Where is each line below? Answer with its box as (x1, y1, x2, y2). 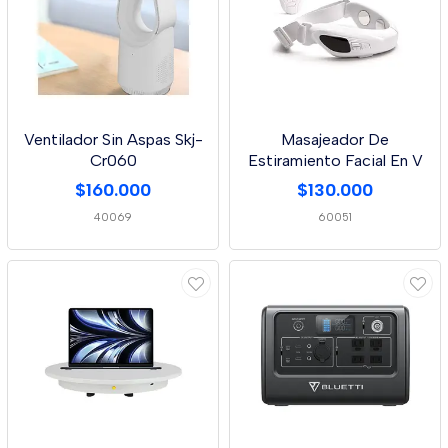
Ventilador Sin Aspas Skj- (23, 130, 203, 149)
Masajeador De (281, 130, 389, 149)
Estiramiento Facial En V (247, 151, 423, 170)
